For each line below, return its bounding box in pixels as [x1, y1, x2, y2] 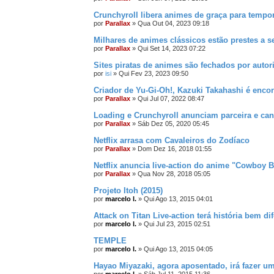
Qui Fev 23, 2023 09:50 [119, 70, 188, 77]
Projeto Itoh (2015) [94, 186, 163, 195]
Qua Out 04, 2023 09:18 [138, 20, 209, 27]
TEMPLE [94, 236, 127, 245]
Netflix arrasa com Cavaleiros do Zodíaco [94, 136, 250, 145]
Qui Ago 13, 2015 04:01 [144, 195, 213, 202]
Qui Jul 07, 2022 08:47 [138, 95, 204, 102]
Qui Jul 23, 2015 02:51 [144, 220, 210, 228]
